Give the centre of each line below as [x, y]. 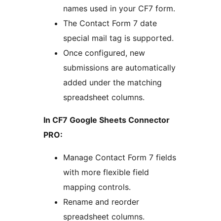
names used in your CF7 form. [119, 8]
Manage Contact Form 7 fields [120, 157]
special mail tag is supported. [118, 38]
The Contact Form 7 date [110, 23]
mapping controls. [97, 187]
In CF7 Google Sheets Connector [107, 120]
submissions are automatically [119, 67]
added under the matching [112, 82]
